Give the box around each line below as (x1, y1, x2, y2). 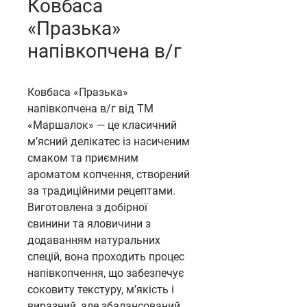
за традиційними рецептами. (27, 184, 175, 197)
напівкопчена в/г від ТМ (27, 102, 153, 115)
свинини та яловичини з (27, 217, 151, 230)
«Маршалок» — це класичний (27, 119, 177, 132)
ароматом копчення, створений (27, 168, 190, 181)
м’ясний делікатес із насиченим (27, 135, 190, 148)
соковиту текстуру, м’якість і (27, 283, 174, 296)
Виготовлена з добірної (27, 201, 147, 214)
